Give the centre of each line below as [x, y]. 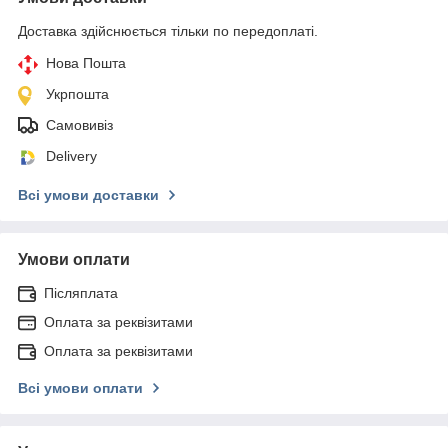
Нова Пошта [86, 62]
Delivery [71, 155]
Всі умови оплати [80, 387]
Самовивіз [79, 124]
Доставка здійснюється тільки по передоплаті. [168, 30]
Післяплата [81, 292]
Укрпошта [77, 93]
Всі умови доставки [88, 194]
